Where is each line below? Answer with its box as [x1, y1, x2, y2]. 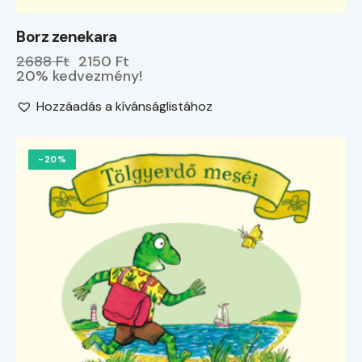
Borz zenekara [16, 27, 117, 48]
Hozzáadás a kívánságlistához [36, 98, 213, 116]
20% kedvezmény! [16, 66, 142, 86]
